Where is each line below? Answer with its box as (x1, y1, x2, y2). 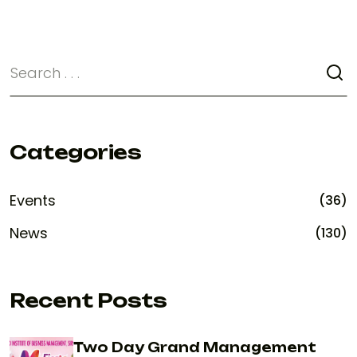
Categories (10, 140, 142, 165)
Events (10, 190, 56, 211)
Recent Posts (10, 288, 167, 313)
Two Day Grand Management (73, 339, 316, 355)
